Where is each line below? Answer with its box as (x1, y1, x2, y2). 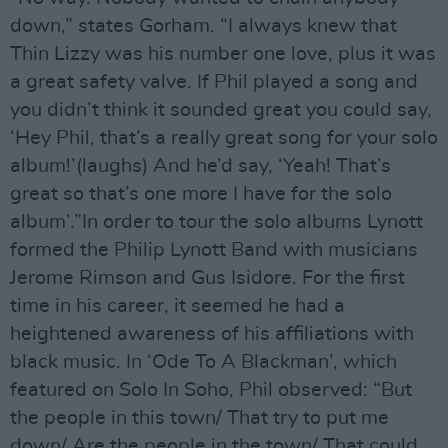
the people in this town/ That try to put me (10, 408, 389, 429)
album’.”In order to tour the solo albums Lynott (10, 212, 423, 233)
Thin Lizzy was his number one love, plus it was (10, 44, 436, 65)
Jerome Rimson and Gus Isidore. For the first (10, 268, 405, 289)
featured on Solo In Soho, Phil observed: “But (10, 380, 412, 401)
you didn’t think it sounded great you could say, (10, 100, 432, 121)
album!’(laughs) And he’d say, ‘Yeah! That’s (10, 156, 391, 177)
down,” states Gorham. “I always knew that (10, 16, 397, 37)
